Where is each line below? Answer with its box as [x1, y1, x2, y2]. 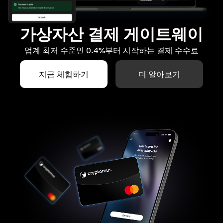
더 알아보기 [138, 69, 180, 80]
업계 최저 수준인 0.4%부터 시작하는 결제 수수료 [24, 45, 199, 56]
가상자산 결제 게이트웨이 [20, 24, 203, 44]
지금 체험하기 [39, 69, 89, 80]
